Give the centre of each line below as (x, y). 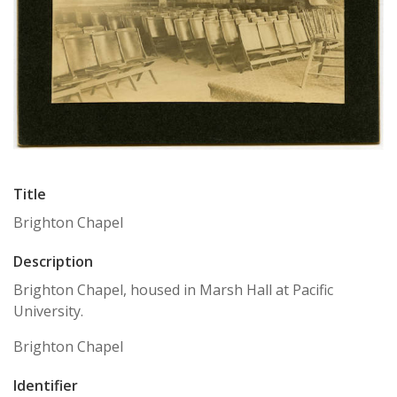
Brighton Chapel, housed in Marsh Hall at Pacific (173, 289)
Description (53, 261)
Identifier (46, 385)
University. (48, 311)
